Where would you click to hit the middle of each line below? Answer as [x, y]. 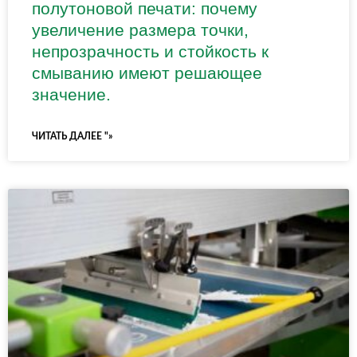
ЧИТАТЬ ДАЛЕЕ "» [72, 136]
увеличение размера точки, [140, 29]
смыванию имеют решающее [147, 73]
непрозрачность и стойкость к [150, 51]
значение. [71, 94]
